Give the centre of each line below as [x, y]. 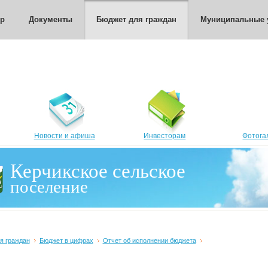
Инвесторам [165, 136]
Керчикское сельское [98, 171]
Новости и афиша [64, 136]
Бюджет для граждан [136, 19]
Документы [51, 19]
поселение [49, 187]
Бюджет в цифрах [66, 240]
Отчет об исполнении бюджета [149, 240]
